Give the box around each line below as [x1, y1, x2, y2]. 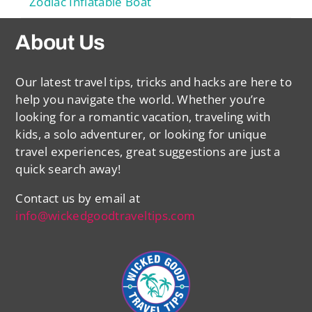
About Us [15, 31, 105, 54]
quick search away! [15, 161, 121, 178]
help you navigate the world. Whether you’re [15, 91, 265, 108]
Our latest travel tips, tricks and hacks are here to [15, 74, 292, 91]
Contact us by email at [15, 190, 140, 207]
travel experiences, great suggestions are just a [15, 143, 281, 160]
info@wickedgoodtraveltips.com [15, 208, 196, 224]
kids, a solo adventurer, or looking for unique [15, 126, 267, 143]
